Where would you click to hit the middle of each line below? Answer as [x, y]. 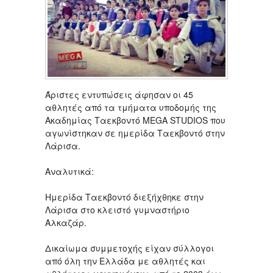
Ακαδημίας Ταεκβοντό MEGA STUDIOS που [136, 120]
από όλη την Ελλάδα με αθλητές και [125, 261]
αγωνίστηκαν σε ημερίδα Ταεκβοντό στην [135, 133]
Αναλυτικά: [69, 171]
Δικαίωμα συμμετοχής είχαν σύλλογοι [129, 248]
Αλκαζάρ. [66, 222]
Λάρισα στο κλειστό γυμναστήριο [117, 209]
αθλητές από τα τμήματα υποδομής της [131, 107]
